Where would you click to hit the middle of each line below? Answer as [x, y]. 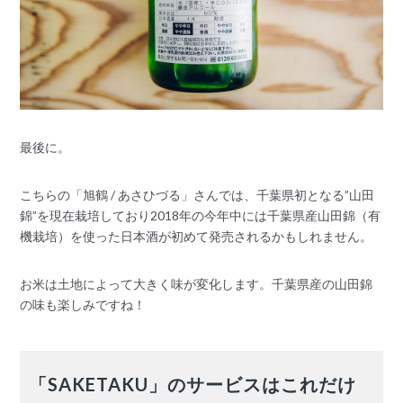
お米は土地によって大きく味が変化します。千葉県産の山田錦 [197, 283]
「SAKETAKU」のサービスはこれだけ [193, 384]
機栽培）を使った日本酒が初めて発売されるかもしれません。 [197, 236]
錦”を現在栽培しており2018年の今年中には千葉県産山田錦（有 [201, 215]
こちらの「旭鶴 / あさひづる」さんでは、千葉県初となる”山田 [197, 194]
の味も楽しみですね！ [83, 304]
